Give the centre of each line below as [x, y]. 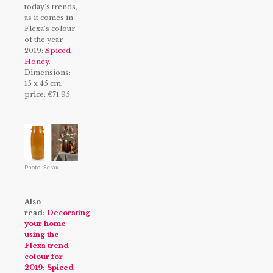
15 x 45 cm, [44, 84]
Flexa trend [47, 246]
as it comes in [49, 18]
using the [42, 235]
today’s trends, [51, 7]
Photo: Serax [41, 167]
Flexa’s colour [50, 29]
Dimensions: [48, 73]
